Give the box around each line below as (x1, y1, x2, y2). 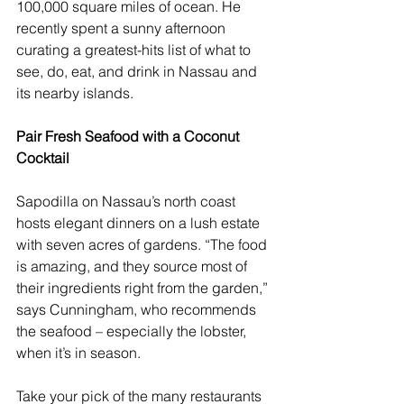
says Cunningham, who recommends (16, 300, 260, 319)
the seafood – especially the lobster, (16, 322, 250, 341)
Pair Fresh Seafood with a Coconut (16, 127, 243, 146)
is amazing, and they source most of (16, 257, 251, 276)
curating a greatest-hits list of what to (16, 41, 254, 60)
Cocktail (16, 149, 69, 168)
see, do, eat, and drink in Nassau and (16, 62, 261, 81)
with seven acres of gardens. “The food (16, 235, 271, 254)
